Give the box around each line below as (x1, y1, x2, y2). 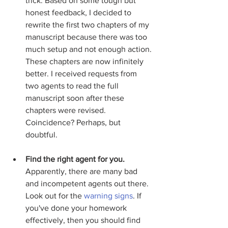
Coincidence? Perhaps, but (25, 118, 123, 127)
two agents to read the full (25, 81, 121, 90)
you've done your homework (25, 204, 129, 212)
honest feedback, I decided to (25, 8, 133, 17)
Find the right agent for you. (25, 155, 127, 163)
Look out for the (25, 191, 84, 200)
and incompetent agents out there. (25, 179, 151, 188)
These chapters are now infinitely (25, 57, 146, 66)
